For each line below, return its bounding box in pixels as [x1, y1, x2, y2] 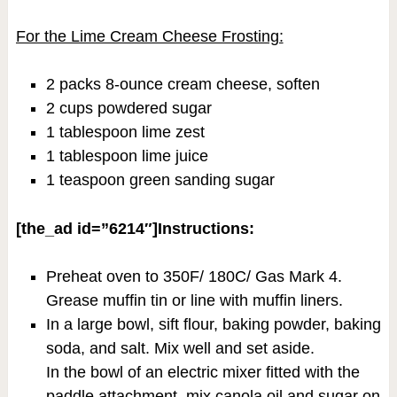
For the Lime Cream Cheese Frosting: [15, 27, 284, 45]
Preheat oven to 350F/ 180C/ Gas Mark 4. [45, 268, 342, 286]
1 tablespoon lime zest [45, 122, 205, 141]
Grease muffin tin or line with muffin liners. [45, 292, 343, 310]
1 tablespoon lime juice [45, 146, 208, 165]
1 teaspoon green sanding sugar [45, 170, 275, 189]
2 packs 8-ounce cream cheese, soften [45, 74, 320, 93]
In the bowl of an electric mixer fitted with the [45, 363, 360, 382]
